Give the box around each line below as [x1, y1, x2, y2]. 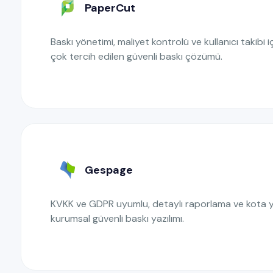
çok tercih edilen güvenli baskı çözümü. [51, 50, 222, 63]
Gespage [85, 162, 133, 177]
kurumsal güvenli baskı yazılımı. [51, 212, 184, 225]
